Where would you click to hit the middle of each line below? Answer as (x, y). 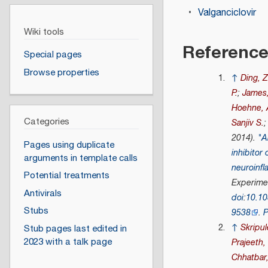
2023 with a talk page (68, 242)
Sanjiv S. (248, 123)
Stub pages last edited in (75, 229)
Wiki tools (44, 32)
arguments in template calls (80, 158)
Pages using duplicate (69, 145)
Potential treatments (66, 176)
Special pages (53, 55)
